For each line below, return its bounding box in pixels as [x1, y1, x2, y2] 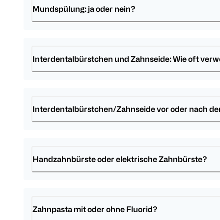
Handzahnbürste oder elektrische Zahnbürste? [32, 154, 207, 164]
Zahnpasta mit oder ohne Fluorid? [32, 204, 158, 214]
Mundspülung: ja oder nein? [32, 4, 136, 13]
